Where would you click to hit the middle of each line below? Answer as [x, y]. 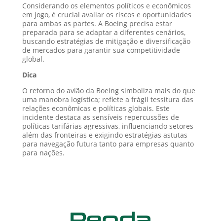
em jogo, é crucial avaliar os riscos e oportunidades [107, 14]
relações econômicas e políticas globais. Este [96, 108]
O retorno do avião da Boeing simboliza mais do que [109, 90]
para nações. [43, 152]
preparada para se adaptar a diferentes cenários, [104, 32]
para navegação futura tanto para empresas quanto [108, 144]
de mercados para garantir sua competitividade [101, 50]
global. [33, 59]
